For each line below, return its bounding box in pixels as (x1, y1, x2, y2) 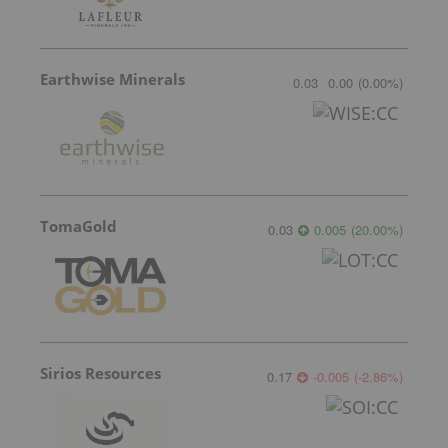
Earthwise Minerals (40, 69, 185, 90)
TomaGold (40, 216, 117, 237)
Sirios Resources (40, 363, 161, 384)
